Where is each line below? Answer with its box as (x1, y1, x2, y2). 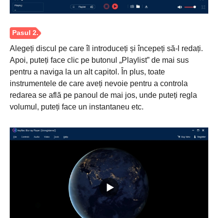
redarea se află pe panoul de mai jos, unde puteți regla (10, 91, 197, 100)
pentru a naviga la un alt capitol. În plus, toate (10, 68, 165, 76)
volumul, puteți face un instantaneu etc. (10, 103, 144, 111)
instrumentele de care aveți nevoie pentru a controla (10, 79, 188, 88)
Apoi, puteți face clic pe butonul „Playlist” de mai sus (10, 56, 189, 65)
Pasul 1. (14, 152, 46, 162)
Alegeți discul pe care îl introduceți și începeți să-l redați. (10, 44, 203, 53)
